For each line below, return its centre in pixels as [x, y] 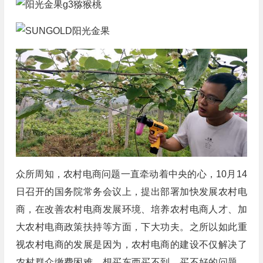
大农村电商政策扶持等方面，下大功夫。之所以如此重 [131, 227]
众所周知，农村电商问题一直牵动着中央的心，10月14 [131, 174]
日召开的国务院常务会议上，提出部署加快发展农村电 [131, 192]
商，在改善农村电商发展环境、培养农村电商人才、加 [131, 210]
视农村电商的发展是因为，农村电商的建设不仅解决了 [131, 245]
